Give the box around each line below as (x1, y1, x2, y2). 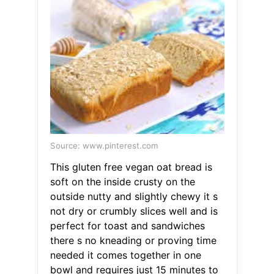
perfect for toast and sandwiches (50, 220, 205, 232)
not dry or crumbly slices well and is (50, 205, 218, 218)
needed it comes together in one (50, 249, 201, 262)
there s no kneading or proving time (50, 234, 217, 247)
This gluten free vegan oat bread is (50, 161, 212, 174)
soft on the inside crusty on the (50, 176, 195, 188)
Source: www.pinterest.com (50, 141, 158, 151)
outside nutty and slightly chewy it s (50, 190, 218, 203)
